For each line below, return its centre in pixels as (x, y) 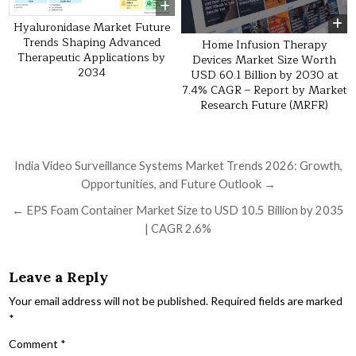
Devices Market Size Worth (265, 60)
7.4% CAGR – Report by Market (264, 90)
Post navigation (93, 166)
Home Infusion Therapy (264, 44)
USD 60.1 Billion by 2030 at (264, 75)
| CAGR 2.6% (178, 228)
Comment (35, 343)
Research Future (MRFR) (265, 105)
